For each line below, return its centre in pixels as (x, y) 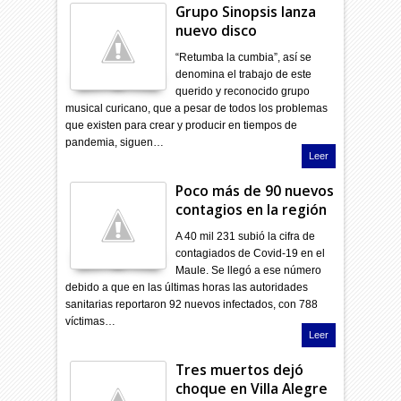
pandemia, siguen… (115, 142)
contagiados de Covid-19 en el (251, 253)
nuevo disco (217, 30)
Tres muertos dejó (240, 369)
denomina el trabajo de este (244, 74)
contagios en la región (252, 209)
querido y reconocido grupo (243, 91)
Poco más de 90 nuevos (255, 190)
